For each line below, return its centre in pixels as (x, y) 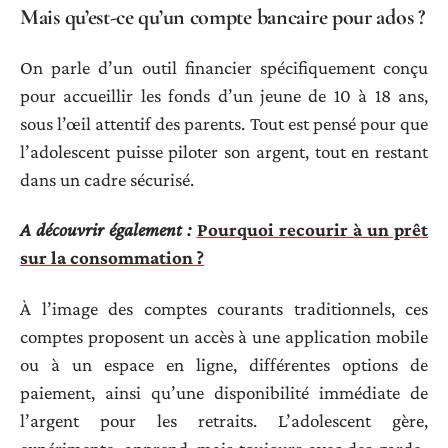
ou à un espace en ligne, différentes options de (224, 364)
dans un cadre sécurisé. (107, 179)
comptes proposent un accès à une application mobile (224, 336)
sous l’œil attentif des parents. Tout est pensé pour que (224, 123)
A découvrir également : (106, 230)
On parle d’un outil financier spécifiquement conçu (224, 67)
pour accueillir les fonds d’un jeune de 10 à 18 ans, (224, 95)
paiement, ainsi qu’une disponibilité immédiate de (224, 392)
